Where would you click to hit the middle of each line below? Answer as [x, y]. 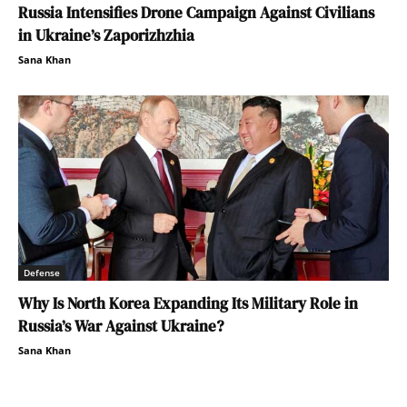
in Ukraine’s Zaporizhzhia [106, 36]
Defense [42, 273]
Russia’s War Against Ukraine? [121, 327]
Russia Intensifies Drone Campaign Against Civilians [196, 13]
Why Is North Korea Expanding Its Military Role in [188, 304]
